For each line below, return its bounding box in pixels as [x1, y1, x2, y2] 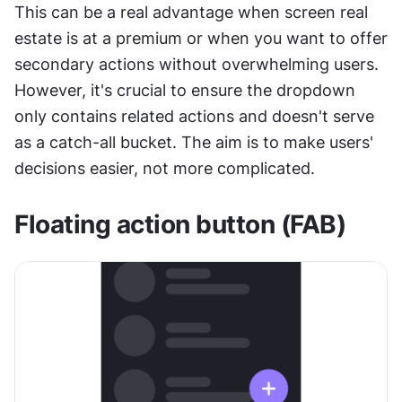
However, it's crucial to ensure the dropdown [14, 81, 355, 100]
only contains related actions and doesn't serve [14, 107, 374, 126]
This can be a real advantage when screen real [14, 3, 368, 22]
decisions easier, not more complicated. [14, 159, 315, 178]
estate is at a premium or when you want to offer [14, 29, 388, 48]
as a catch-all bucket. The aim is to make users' [14, 133, 373, 152]
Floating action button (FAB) [14, 209, 345, 240]
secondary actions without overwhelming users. [14, 55, 379, 74]
